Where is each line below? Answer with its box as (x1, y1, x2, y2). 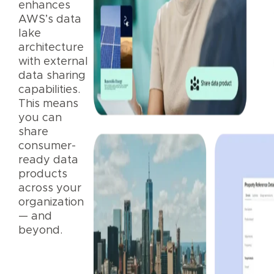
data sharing (18, 70, 86, 81)
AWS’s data (18, 13, 82, 25)
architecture (18, 42, 84, 53)
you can (18, 112, 62, 124)
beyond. (18, 224, 63, 236)
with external (18, 56, 89, 67)
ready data (18, 154, 79, 166)
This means (18, 98, 79, 109)
